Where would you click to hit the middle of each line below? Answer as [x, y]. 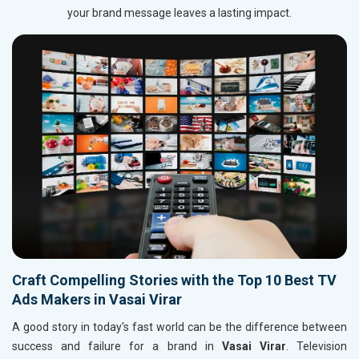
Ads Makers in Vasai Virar [97, 300]
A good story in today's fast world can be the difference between [179, 327]
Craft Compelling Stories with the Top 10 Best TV [174, 280]
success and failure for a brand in [117, 347]
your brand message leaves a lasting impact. [179, 13]
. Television [317, 347]
